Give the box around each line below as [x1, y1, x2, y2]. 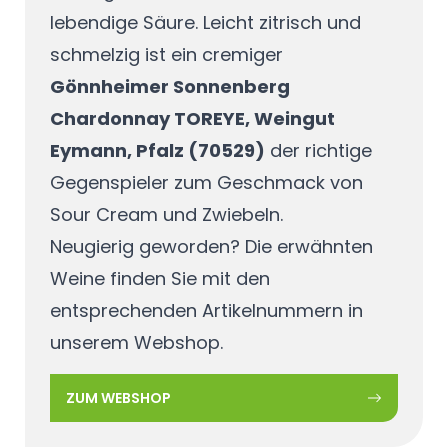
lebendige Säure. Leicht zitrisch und [49, 9, 361, 35]
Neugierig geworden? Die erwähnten [49, 233, 373, 259]
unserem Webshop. [49, 329, 223, 355]
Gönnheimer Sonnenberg [49, 73, 290, 99]
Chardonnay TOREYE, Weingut [49, 105, 335, 131]
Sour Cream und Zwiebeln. [49, 201, 283, 227]
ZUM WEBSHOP [65, 388, 171, 409]
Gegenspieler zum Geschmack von [49, 169, 363, 195]
